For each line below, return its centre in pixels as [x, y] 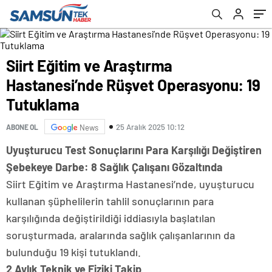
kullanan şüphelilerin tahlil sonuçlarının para [110, 201]
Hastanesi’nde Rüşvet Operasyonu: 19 [133, 85]
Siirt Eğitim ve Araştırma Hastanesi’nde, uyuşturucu [130, 184]
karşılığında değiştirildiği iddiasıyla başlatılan [111, 218]
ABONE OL [22, 127]
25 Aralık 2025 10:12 [150, 127]
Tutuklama [43, 104]
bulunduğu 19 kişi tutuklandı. [73, 252]
